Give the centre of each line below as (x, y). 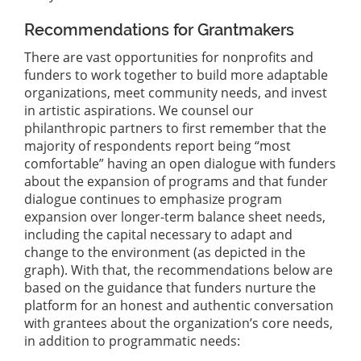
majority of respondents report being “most (158, 146)
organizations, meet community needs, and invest (176, 93)
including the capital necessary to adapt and (158, 235)
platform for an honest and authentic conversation (179, 306)
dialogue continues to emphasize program (153, 199)
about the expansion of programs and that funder (176, 182)
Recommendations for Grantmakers (159, 30)
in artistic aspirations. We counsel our (139, 111)
